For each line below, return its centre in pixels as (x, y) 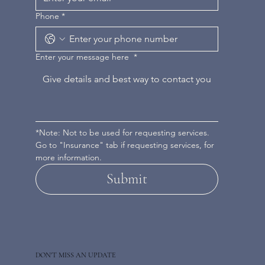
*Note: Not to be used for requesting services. (122, 132)
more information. (69, 157)
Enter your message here (83, 56)
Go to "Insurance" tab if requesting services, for (125, 145)
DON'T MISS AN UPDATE (76, 255)
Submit (127, 179)
